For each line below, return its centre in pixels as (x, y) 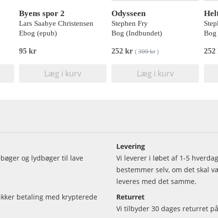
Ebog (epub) (38, 33)
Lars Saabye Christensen (56, 23)
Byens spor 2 (42, 13)
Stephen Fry (130, 23)
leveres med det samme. (156, 181)
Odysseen (128, 13)
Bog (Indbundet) (137, 33)
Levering (131, 146)
